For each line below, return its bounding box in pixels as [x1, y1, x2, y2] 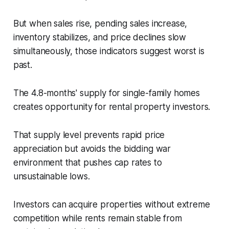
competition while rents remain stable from [13, 213, 182, 224]
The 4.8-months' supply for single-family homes [13, 88, 200, 99]
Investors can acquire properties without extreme [13, 199, 210, 210]
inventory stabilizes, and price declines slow [13, 32, 187, 43]
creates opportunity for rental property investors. [13, 102, 211, 112]
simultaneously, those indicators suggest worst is [13, 46, 204, 57]
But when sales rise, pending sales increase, [13, 18, 188, 29]
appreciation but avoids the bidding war [13, 144, 171, 154]
